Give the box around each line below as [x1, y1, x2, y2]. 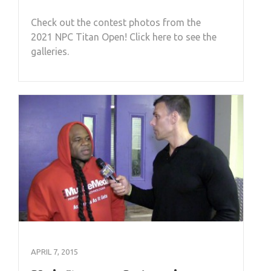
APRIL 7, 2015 [31, 247, 78, 256]
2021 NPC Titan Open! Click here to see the [31, 31, 217, 42]
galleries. [31, 45, 69, 57]
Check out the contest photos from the [31, 16, 201, 28]
